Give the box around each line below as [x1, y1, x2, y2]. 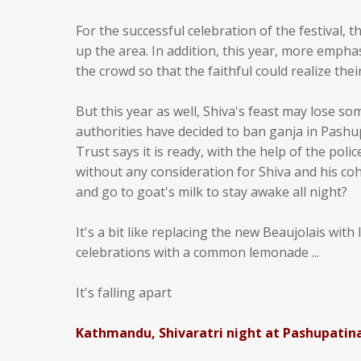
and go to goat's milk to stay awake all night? [76, 183, 347, 201]
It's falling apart [76, 284, 172, 301]
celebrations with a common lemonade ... [76, 243, 319, 261]
